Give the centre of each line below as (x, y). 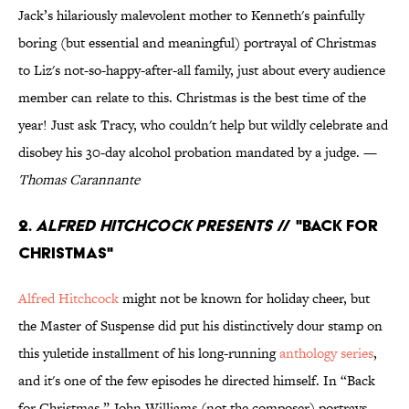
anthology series (326, 353)
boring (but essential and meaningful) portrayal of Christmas (197, 43)
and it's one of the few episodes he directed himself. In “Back (197, 381)
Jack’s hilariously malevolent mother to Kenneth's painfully (191, 16)
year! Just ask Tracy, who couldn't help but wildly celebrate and (203, 125)
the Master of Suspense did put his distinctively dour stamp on (200, 326)
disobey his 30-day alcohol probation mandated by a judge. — (198, 152)
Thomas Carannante (79, 180)
